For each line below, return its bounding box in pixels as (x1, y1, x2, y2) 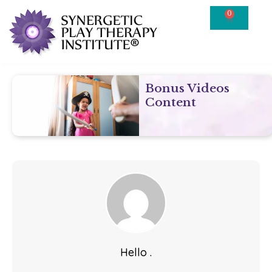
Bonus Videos (144, 81, 229, 95)
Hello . (120, 245, 152, 260)
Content (144, 95, 196, 109)
